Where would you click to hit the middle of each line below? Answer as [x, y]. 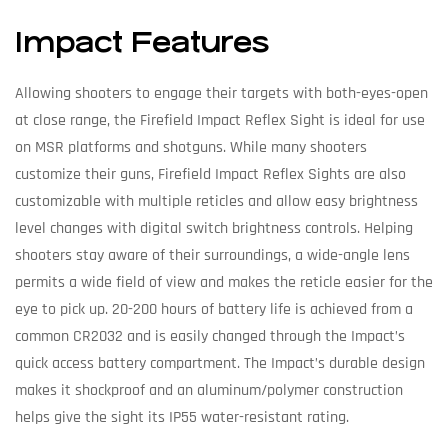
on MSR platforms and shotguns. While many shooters [191, 148]
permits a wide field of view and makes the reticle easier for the [224, 283]
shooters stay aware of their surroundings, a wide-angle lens [212, 256]
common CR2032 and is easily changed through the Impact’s [210, 337]
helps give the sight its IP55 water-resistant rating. [182, 418]
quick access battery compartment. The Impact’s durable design [220, 364]
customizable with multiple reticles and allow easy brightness [216, 202]
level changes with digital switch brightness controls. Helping [214, 229]
